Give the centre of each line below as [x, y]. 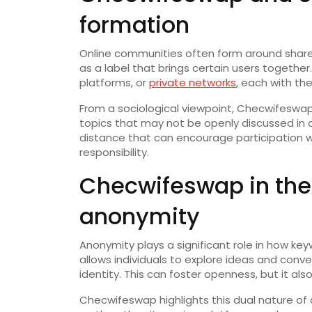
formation [134, 25]
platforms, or [114, 83]
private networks [193, 83]
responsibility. [114, 153]
